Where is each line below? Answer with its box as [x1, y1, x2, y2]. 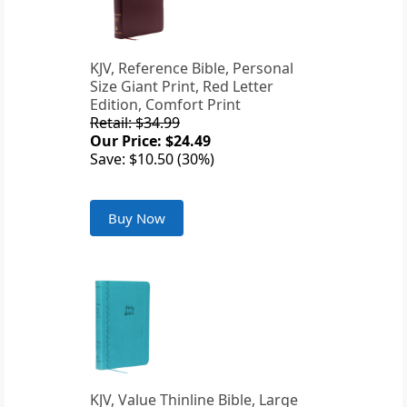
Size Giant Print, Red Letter [90, 76, 273, 97]
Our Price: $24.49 [90, 131, 211, 152]
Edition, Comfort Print [90, 94, 241, 115]
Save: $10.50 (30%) [90, 149, 214, 170]
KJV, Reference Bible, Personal [90, 58, 293, 79]
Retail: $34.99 [90, 113, 180, 134]
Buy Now [108, 209, 165, 228]
